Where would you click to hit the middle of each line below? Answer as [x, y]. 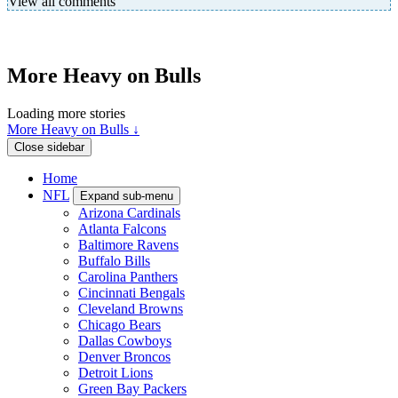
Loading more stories [66, 113]
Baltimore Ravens [128, 244]
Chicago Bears [119, 324]
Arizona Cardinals [129, 212]
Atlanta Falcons [122, 228]
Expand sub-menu [127, 195]
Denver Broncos [124, 356]
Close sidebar [49, 147]
